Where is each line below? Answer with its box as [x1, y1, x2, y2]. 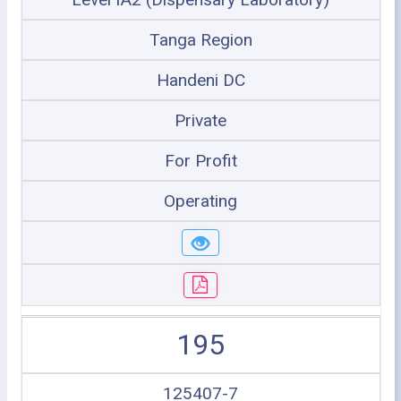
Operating [164, 191, 237, 211]
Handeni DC [156, 70, 245, 90]
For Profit [164, 150, 237, 171]
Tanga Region [149, 30, 252, 50]
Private [175, 110, 226, 131]
